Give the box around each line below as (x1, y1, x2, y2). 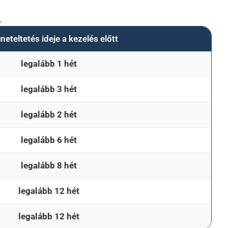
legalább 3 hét (20, 84, 77, 94)
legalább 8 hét (20, 160, 77, 170)
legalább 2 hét (20, 109, 77, 120)
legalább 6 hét (20, 135, 77, 145)
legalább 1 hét (20, 59, 77, 69)
